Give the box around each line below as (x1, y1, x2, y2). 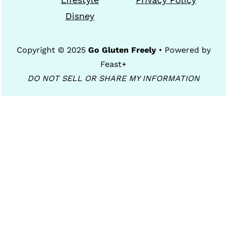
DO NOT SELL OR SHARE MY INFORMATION (27, 73, 200, 83)
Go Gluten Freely (88, 45, 156, 55)
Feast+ (100, 59, 127, 69)
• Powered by (156, 45, 211, 55)
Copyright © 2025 (16, 45, 88, 55)
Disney (65, 10, 95, 21)
